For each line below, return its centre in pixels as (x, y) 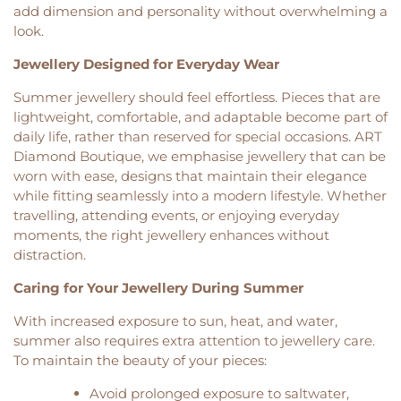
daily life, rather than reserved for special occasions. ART (198, 136)
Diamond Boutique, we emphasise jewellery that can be (200, 156)
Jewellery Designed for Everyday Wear (146, 64)
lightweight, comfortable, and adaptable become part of (200, 116)
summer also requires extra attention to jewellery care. (194, 340)
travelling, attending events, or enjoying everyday (176, 215)
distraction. (50, 254)
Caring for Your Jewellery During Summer (158, 287)
